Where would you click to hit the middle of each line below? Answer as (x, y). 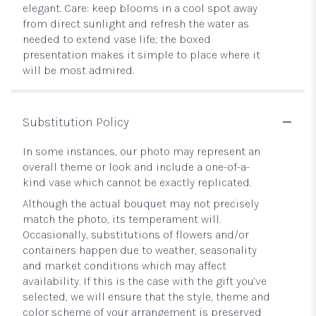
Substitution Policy (76, 122)
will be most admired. (78, 70)
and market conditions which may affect (124, 265)
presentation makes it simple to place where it (141, 54)
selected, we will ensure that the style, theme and (146, 296)
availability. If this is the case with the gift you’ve (145, 281)
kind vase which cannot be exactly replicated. (137, 182)
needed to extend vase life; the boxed (117, 39)
